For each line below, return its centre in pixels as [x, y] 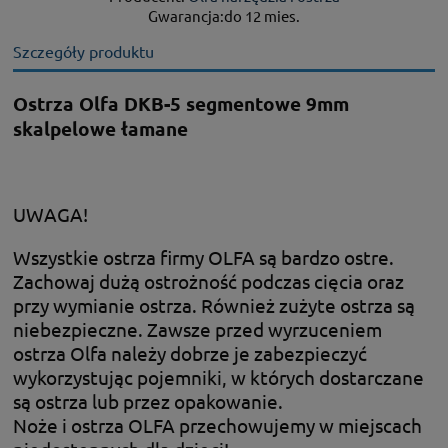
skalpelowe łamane [100, 128]
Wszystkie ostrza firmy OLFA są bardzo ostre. [203, 256]
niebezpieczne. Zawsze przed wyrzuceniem [199, 328]
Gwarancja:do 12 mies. [224, 16]
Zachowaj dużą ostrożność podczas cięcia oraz [208, 280]
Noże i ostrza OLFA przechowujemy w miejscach [217, 424]
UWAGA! [50, 214]
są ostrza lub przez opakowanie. [148, 400]
